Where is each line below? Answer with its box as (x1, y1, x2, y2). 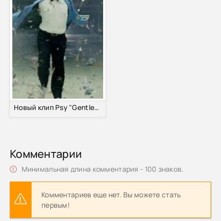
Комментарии (10, 146, 82, 161)
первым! (41, 200, 70, 210)
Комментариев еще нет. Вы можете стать (41, 189, 181, 199)
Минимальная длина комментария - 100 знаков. (20, 164, 184, 174)
